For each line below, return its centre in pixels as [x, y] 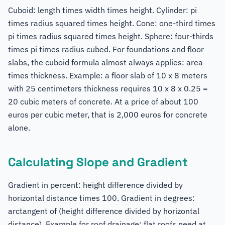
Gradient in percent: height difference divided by [95, 185]
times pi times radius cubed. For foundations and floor [106, 49]
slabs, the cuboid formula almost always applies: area [105, 62]
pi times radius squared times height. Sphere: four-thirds [111, 36]
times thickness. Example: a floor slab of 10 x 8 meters [108, 75]
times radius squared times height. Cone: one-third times [112, 23]
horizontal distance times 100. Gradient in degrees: [101, 198]
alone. [19, 128]
